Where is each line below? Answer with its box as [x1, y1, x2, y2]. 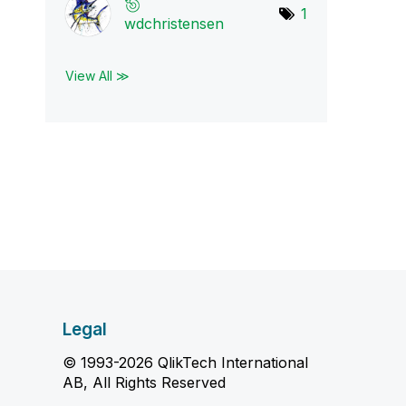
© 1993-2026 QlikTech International [62, 353, 308, 372]
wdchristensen [123, 14, 224, 33]
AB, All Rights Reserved [62, 373, 226, 391]
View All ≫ [64, 68, 130, 83]
